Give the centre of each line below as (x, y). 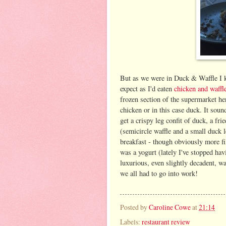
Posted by (134, 207)
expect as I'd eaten (147, 89)
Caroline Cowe (170, 207)
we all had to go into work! (159, 174)
